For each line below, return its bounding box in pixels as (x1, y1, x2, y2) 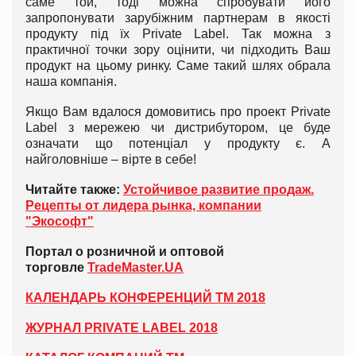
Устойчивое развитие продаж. (123, 182, 314, 196)
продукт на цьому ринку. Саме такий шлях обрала (25, 58, 331, 72)
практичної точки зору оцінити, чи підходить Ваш (25, 42, 331, 56)
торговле (25, 260, 87, 274)
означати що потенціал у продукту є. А (25, 136, 331, 150)
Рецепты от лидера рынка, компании (25, 198, 261, 212)
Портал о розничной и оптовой (25, 244, 224, 258)
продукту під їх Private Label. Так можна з (25, 26, 331, 41)
